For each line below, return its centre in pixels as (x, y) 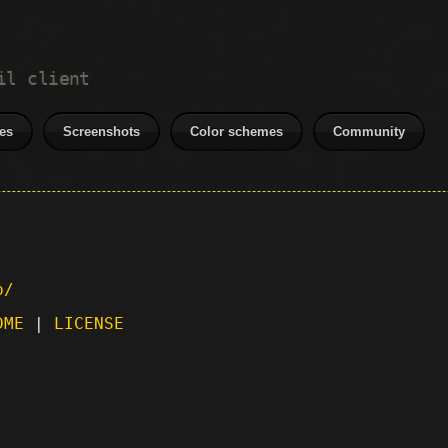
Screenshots (102, 131)
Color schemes (237, 131)
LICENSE (89, 323)
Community (369, 131)
